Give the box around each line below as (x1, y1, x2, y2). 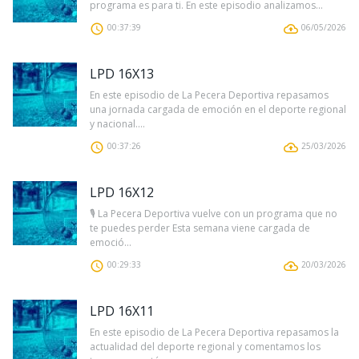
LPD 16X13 (90, 65, 154, 83)
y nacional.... (90, 117, 145, 131)
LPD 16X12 (90, 184, 154, 202)
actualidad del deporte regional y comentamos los (90, 340, 321, 354)
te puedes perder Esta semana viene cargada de (90, 221, 310, 236)
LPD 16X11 (90, 302, 154, 321)
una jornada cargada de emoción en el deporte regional (90, 103, 346, 117)
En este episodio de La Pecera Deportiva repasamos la (90, 325, 339, 340)
